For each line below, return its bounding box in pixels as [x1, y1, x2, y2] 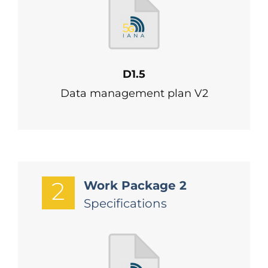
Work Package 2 [83, 178, 187, 193]
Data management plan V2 [60, 87, 208, 100]
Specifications [83, 196, 167, 211]
